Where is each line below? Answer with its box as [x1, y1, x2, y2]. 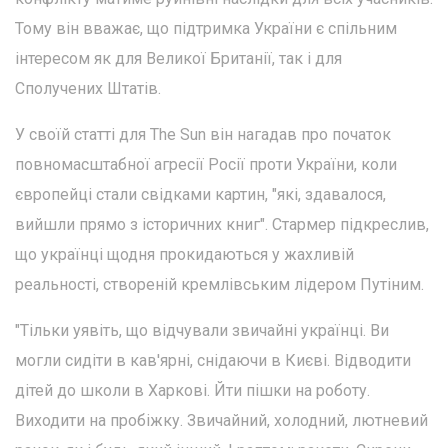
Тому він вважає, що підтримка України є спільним [15, 18, 397, 38]
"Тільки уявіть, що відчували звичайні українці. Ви [15, 320, 389, 340]
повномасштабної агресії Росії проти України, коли [15, 154, 397, 174]
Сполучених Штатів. [15, 78, 161, 98]
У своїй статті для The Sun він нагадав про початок [15, 124, 391, 144]
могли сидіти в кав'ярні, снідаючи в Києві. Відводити [15, 350, 411, 370]
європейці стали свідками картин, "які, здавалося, [15, 184, 386, 204]
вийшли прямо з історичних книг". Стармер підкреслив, [15, 214, 429, 234]
